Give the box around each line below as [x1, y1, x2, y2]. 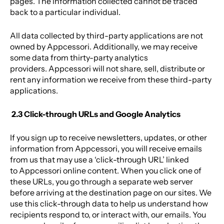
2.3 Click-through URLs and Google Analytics [11, 109, 180, 119]
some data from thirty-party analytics [10, 52, 148, 63]
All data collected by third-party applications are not [10, 30, 203, 41]
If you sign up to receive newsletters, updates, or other [10, 132, 207, 143]
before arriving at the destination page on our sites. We [10, 187, 211, 198]
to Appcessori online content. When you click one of [10, 165, 201, 176]
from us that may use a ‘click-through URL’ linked [10, 154, 189, 165]
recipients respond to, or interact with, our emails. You [10, 209, 206, 220]
